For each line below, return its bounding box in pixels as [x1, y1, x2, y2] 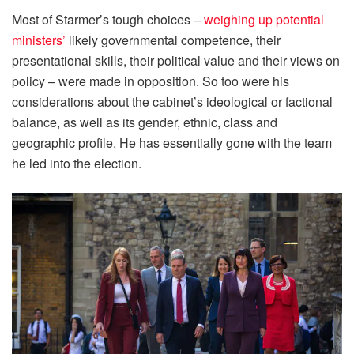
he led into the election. [12, 154, 141, 173]
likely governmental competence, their [66, 31, 281, 50]
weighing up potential [204, 10, 324, 29]
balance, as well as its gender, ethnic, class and [12, 113, 277, 132]
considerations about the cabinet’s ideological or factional [12, 92, 333, 111]
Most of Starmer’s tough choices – [12, 10, 204, 29]
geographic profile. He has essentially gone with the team [12, 134, 332, 153]
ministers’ [12, 31, 66, 50]
